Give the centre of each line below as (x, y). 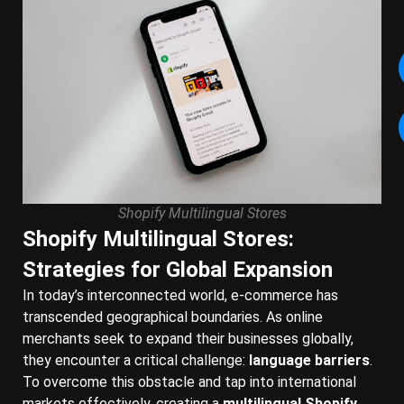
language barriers (309, 360)
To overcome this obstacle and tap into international (189, 382)
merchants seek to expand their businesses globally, (188, 339)
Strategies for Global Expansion (178, 270)
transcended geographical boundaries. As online (173, 317)
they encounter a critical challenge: (136, 360)
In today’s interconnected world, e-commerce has (180, 295)
